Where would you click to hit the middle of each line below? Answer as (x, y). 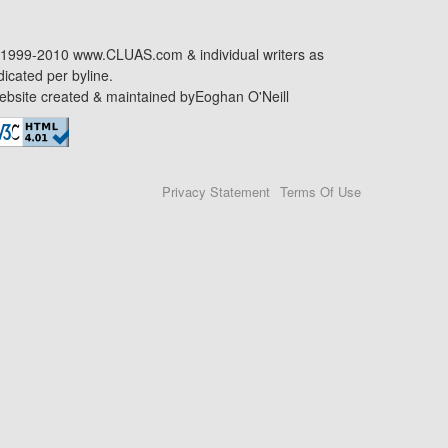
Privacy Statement (216, 191)
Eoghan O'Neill (242, 96)
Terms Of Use (320, 191)
